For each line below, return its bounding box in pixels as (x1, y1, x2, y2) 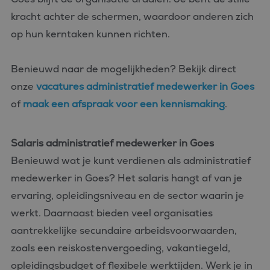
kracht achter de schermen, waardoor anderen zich (11, 10, 254, 23)
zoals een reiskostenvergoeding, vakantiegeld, (11, 242, 230, 254)
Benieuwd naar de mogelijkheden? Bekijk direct (11, 63, 236, 75)
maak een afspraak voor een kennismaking (23, 98, 225, 110)
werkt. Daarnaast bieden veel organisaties (11, 207, 213, 219)
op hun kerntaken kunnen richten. (11, 28, 170, 40)
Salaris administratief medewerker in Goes (11, 137, 214, 149)
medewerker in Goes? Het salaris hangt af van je (11, 172, 242, 184)
